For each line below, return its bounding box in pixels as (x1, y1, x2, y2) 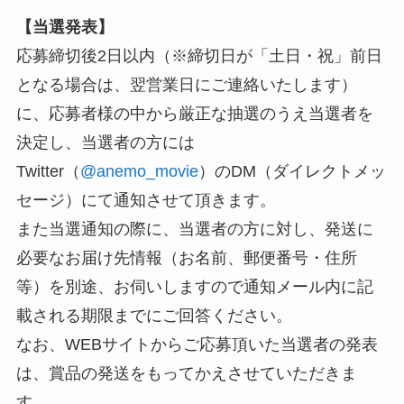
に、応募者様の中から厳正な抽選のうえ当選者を (15, 105, 373, 124)
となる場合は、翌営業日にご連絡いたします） (15, 76, 357, 95)
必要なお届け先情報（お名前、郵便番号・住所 (15, 249, 357, 268)
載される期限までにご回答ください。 (15, 307, 292, 326)
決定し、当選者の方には (15, 133, 195, 152)
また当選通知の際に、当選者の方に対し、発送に (15, 220, 373, 239)
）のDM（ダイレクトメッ (197, 162, 386, 181)
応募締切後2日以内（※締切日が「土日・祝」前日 (15, 47, 382, 66)
